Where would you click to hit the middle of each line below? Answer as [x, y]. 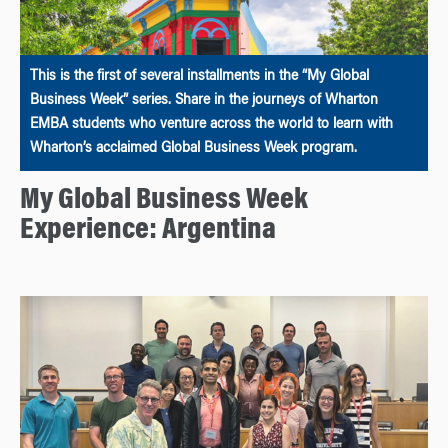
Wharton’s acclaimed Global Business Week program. [193, 148]
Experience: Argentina [148, 230]
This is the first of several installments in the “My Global [199, 76]
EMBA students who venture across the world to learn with [211, 124]
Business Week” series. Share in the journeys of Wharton [204, 100]
